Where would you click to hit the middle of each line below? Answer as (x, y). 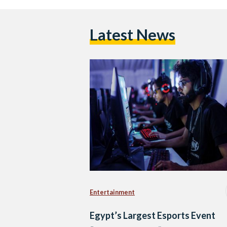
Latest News (133, 35)
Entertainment (112, 192)
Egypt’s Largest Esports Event (153, 216)
